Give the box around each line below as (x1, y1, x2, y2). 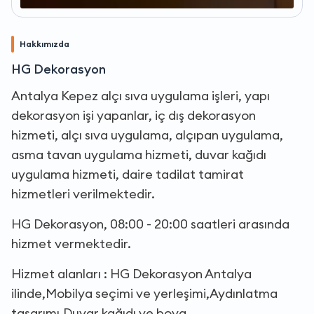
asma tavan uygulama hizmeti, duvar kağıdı (11, 146, 266, 163)
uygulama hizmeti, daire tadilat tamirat (11, 165, 244, 182)
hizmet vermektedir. (11, 235, 131, 252)
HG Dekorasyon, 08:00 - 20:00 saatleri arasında (11, 215, 289, 232)
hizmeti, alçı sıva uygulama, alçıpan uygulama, (11, 126, 283, 143)
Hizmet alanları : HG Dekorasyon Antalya (11, 265, 252, 282)
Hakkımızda (20, 38, 69, 49)
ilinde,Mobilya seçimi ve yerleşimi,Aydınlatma (11, 285, 278, 301)
